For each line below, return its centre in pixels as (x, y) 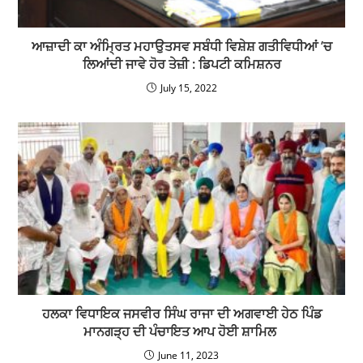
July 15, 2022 (188, 88)
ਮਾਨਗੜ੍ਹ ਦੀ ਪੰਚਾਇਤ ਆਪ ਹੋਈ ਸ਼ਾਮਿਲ (181, 332)
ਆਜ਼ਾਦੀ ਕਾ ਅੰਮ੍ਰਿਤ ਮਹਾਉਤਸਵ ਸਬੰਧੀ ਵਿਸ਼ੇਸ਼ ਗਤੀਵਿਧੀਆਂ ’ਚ (181, 46)
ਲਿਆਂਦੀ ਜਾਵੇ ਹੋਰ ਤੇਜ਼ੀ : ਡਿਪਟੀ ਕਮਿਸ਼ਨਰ (181, 64)
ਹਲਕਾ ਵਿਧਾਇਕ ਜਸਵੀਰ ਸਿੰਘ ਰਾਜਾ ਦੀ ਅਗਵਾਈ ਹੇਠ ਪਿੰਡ (181, 314)
